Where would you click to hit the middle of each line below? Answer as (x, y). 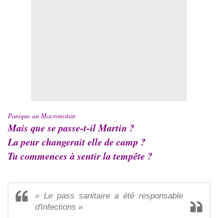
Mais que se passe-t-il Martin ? (71, 128)
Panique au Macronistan (42, 116)
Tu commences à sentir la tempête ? (80, 156)
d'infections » (59, 207)
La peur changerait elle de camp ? (77, 142)
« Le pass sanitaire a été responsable (109, 196)
